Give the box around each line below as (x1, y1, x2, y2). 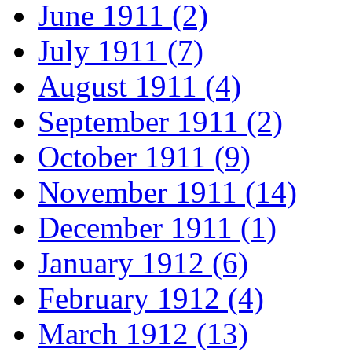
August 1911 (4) (38, 69, 241, 104)
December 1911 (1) (38, 211, 277, 245)
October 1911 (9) (38, 140, 251, 174)
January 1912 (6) (38, 246, 248, 280)
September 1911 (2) (38, 104, 283, 139)
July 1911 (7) (38, 34, 203, 68)
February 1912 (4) (38, 281, 264, 316)
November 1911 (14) (38, 175, 297, 210)
